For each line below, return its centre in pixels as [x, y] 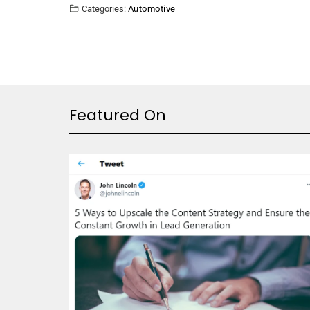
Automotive [152, 8]
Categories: [104, 8]
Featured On [118, 115]
